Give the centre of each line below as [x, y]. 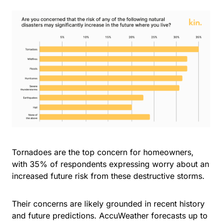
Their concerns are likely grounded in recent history [108, 204]
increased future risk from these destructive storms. [110, 176]
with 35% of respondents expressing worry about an [111, 164]
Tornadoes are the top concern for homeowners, [103, 152]
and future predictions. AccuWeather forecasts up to [110, 216]
